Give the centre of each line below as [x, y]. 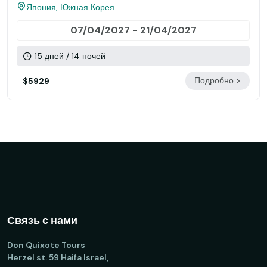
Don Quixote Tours [46, 245]
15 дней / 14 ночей [69, 56]
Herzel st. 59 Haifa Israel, [58, 257]
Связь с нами [42, 221]
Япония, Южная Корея [70, 7]
